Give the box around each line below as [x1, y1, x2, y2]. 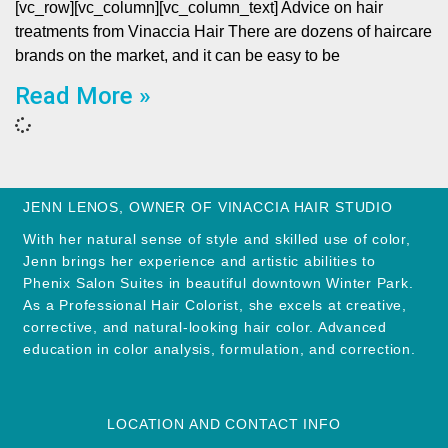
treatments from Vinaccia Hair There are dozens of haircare [15, 23, 432, 40]
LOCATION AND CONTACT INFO [107, 416, 341, 433]
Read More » [15, 82, 151, 110]
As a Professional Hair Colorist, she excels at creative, [23, 297, 407, 313]
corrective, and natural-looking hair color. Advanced [23, 319, 387, 335]
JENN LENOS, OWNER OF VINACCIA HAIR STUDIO [23, 199, 394, 215]
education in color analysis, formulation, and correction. [23, 341, 416, 357]
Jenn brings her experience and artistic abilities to [23, 253, 376, 269]
